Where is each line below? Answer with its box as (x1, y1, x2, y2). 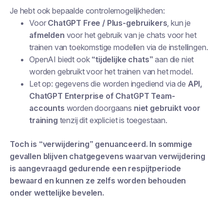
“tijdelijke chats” (91, 54, 153, 64)
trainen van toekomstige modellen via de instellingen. (29, 42, 208, 52)
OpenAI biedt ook (29, 54, 92, 64)
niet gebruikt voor (133, 103, 200, 113)
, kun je (167, 18, 191, 28)
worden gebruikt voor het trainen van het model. (29, 67, 193, 76)
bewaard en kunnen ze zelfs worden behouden (10, 176, 186, 185)
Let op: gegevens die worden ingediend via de (29, 79, 188, 89)
